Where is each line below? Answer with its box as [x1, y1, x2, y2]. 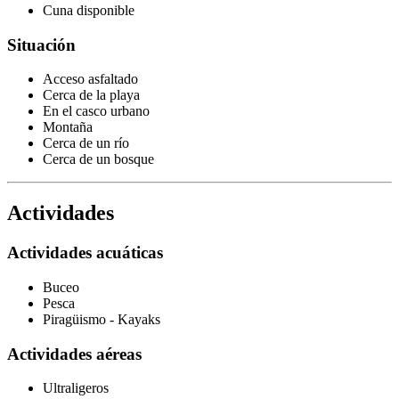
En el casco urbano [43, 103, 150, 119]
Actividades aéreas [7, 344, 142, 363]
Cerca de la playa [43, 87, 140, 103]
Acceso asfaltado [43, 71, 138, 87]
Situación [7, 35, 76, 54]
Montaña [43, 119, 93, 135]
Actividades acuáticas [7, 243, 163, 263]
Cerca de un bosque [43, 151, 154, 167]
